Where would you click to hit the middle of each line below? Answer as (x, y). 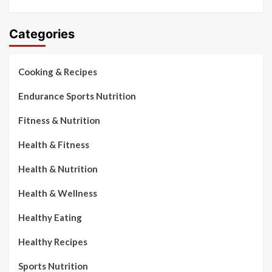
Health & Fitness (54, 144)
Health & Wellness (58, 193)
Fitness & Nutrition (59, 120)
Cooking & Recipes (58, 72)
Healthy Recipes (53, 242)
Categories (42, 34)
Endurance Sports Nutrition (77, 96)
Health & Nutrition (58, 169)
